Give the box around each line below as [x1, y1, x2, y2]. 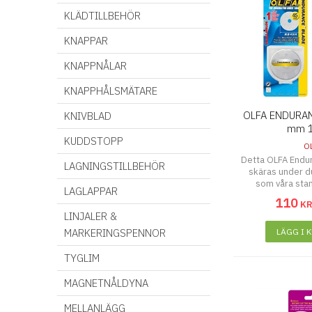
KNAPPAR [64, 34, 108, 47]
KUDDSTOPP [64, 134, 123, 148]
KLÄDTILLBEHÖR [64, 9, 141, 22]
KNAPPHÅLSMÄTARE [64, 84, 157, 97]
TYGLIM [64, 251, 100, 265]
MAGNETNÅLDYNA [64, 276, 148, 290]
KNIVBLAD [64, 109, 111, 123]
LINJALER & [64, 210, 117, 223]
